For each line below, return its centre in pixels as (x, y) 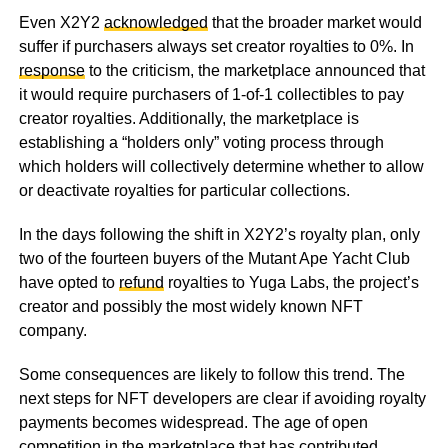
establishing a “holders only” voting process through (201, 142)
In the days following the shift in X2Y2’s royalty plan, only (219, 234)
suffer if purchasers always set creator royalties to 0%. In (216, 46)
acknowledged (155, 22)
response (51, 70)
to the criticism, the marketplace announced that (254, 70)
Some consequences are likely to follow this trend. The (211, 374)
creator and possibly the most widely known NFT (190, 306)
